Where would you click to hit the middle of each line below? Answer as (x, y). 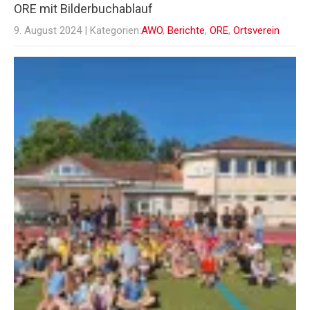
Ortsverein (256, 31)
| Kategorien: (113, 31)
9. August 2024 (48, 31)
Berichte (186, 31)
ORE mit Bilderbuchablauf (83, 9)
